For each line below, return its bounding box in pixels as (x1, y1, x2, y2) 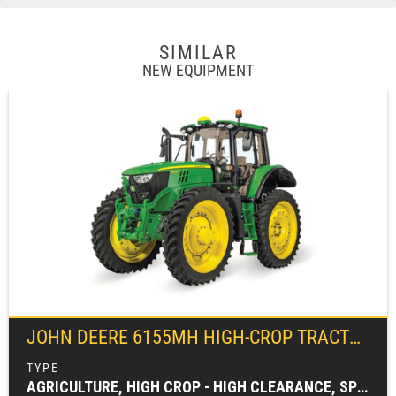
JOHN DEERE (27, 325, 133, 348)
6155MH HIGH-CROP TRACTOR (133, 325, 349, 348)
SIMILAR (158, 41, 238, 64)
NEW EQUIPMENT (142, 60, 254, 80)
